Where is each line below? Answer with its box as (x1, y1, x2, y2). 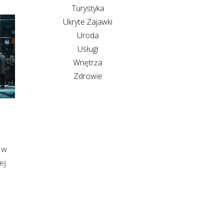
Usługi (77, 43, 98, 54)
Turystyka (71, 2, 104, 14)
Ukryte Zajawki (63, 16, 112, 27)
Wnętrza (73, 57, 102, 68)
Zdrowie (73, 70, 102, 81)
